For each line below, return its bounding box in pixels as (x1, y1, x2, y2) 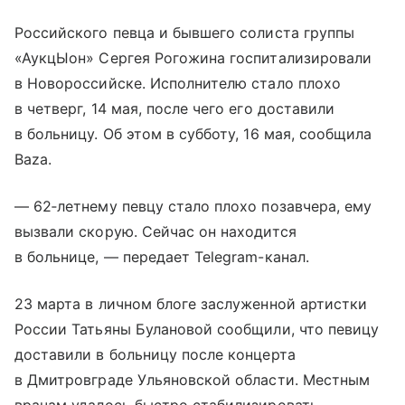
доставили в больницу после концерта (14, 345, 296, 363)
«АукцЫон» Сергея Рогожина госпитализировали (14, 49, 372, 67)
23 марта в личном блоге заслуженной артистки (14, 295, 368, 313)
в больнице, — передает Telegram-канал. (14, 248, 309, 266)
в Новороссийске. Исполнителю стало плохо (14, 74, 341, 92)
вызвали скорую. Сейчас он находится (14, 222, 297, 240)
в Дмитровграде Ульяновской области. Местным (14, 371, 371, 389)
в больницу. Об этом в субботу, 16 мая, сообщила (14, 125, 372, 143)
